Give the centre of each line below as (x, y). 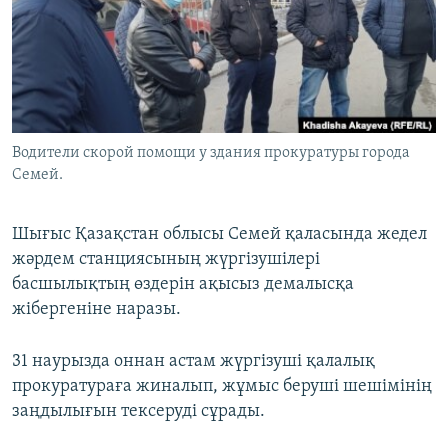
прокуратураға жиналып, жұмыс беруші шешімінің (222, 387)
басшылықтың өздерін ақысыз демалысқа (183, 285)
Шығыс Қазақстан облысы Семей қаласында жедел (219, 235)
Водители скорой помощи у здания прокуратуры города (211, 153)
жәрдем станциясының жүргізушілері (166, 260)
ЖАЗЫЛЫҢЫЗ (60, 16)
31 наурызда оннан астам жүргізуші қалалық (193, 362)
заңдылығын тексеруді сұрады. (138, 412)
